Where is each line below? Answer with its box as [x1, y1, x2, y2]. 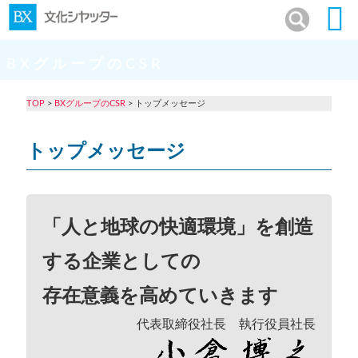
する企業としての [42, 251, 201, 272]
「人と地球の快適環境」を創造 [42, 217, 313, 237]
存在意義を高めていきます [42, 285, 278, 306]
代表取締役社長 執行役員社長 [137, 317, 316, 331]
